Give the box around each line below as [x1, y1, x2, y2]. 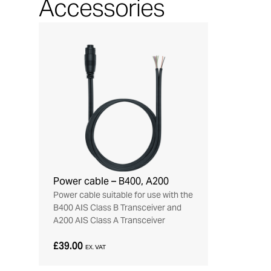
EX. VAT [85, 243, 106, 251]
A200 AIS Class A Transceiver [53, 215, 165, 226]
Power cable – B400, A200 [53, 175, 169, 188]
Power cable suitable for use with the [53, 189, 193, 200]
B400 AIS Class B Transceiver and [53, 202, 181, 213]
